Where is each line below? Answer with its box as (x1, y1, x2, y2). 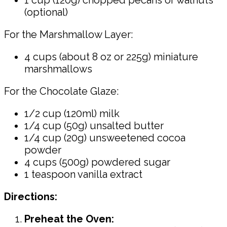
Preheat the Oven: (24, 212, 114, 225)
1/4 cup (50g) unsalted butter (24, 119, 164, 132)
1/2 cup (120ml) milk (24, 107, 120, 120)
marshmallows (24, 62, 92, 75)
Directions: (4, 190, 57, 203)
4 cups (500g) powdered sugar (24, 156, 170, 168)
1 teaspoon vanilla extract (24, 168, 142, 180)
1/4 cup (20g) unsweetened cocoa (24, 131, 185, 144)
